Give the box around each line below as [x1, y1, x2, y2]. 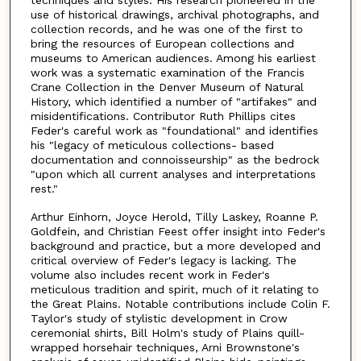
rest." [30, 181, 58, 195]
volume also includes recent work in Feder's [30, 268, 270, 281]
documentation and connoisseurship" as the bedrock [30, 152, 319, 166]
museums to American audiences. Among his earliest [30, 51, 316, 64]
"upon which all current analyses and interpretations [30, 167, 316, 180]
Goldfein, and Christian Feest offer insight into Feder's [30, 224, 326, 238]
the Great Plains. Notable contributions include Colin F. [30, 297, 330, 310]
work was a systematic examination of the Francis [30, 65, 305, 79]
